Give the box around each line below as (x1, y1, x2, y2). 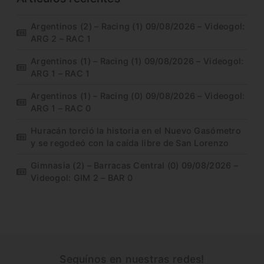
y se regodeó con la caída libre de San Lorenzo (31, 138, 229, 148)
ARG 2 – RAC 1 (31, 34, 91, 44)
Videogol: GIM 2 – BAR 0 (31, 173, 133, 183)
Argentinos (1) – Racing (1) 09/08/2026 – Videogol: (31, 56, 244, 67)
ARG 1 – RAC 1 (31, 68, 90, 79)
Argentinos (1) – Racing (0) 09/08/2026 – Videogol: (31, 91, 245, 101)
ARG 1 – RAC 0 (31, 103, 91, 114)
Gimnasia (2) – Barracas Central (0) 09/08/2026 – (31, 160, 238, 171)
